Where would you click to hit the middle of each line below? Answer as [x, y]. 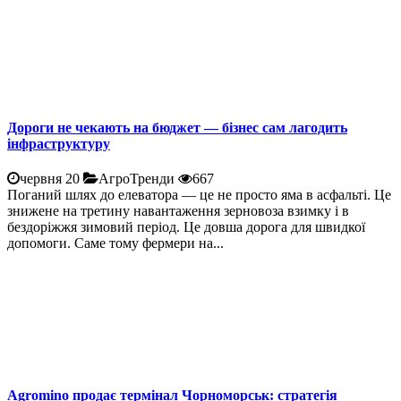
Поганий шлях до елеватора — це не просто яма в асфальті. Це [199, 195]
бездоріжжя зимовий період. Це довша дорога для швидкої [186, 227]
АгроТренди [138, 179]
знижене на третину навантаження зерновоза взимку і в [178, 211]
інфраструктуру [59, 144]
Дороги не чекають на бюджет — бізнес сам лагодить [177, 128]
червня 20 [50, 179]
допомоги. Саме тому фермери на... [115, 243]
